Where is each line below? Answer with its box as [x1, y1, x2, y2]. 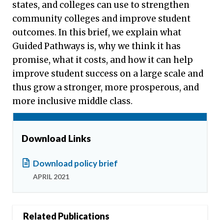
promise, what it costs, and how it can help [12, 55, 193, 66]
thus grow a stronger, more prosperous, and [12, 82, 199, 93]
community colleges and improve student [12, 13, 191, 25]
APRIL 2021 [33, 172, 69, 181]
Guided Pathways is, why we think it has [12, 41, 181, 52]
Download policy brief [33, 158, 118, 169]
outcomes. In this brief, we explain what [12, 27, 181, 38]
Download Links [22, 132, 91, 144]
